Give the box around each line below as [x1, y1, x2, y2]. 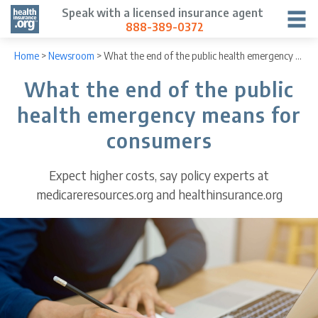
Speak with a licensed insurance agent [62, 6, 263, 20]
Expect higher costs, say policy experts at [49, 167, 269, 184]
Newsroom [48, 50, 95, 62]
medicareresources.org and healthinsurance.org [35, 186, 283, 203]
